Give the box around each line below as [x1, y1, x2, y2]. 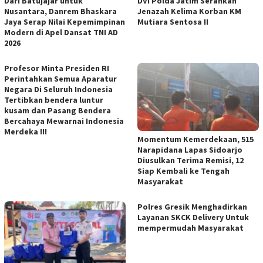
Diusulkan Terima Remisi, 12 [137, 154, 244, 166]
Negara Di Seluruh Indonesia [4, 83, 113, 95]
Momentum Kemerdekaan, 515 [137, 133, 254, 144]
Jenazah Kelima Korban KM [137, 5, 241, 16]
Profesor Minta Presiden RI [4, 62, 109, 73]
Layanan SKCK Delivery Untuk [137, 211, 249, 222]
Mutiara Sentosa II [137, 16, 208, 27]
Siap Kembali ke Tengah [137, 165, 230, 176]
